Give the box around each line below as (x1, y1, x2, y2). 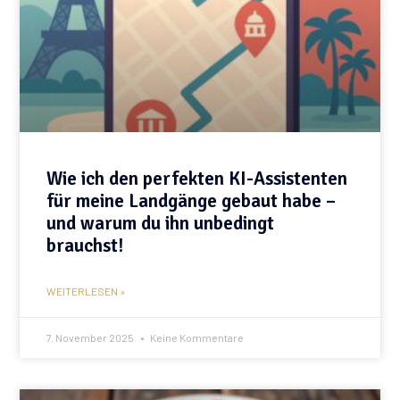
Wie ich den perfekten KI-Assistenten (46, 167, 348, 191)
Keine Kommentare (148, 331, 245, 345)
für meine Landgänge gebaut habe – (46, 189, 337, 213)
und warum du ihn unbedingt (46, 212, 275, 236)
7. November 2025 (46, 331, 137, 345)
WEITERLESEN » (46, 285, 126, 298)
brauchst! (46, 234, 124, 258)
